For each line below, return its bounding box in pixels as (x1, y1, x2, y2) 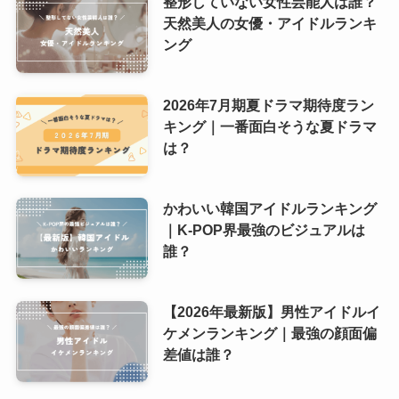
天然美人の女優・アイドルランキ (162, 15, 377, 31)
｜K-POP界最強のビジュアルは (162, 221, 365, 238)
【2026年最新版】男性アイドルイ (162, 303, 380, 320)
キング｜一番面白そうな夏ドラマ (162, 118, 377, 134)
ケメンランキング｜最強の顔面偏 (162, 324, 377, 341)
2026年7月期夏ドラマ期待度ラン (162, 96, 374, 113)
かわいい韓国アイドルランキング (162, 199, 377, 216)
